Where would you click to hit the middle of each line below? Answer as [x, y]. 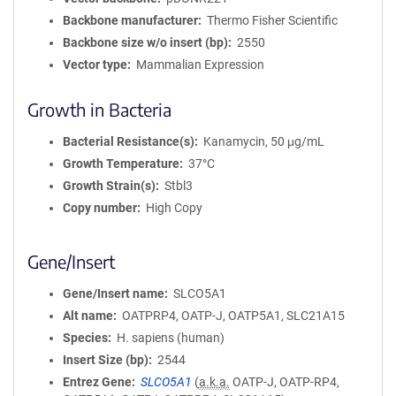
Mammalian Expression [200, 65]
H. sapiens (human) [170, 338]
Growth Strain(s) [109, 186]
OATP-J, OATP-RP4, [284, 382]
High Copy [174, 208]
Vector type [95, 65]
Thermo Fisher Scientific [272, 20]
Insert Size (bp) [106, 360]
